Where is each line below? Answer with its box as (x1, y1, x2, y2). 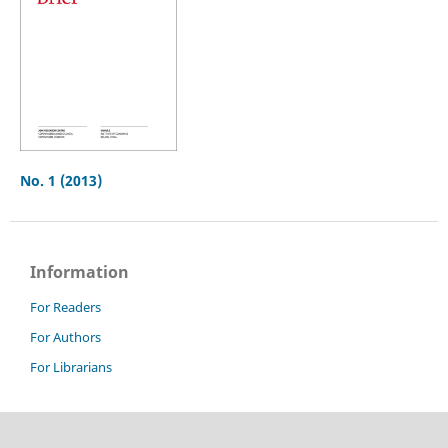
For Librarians (30, 357, 112, 376)
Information (30, 261, 129, 283)
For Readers (30, 297, 101, 316)
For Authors (30, 327, 101, 346)
